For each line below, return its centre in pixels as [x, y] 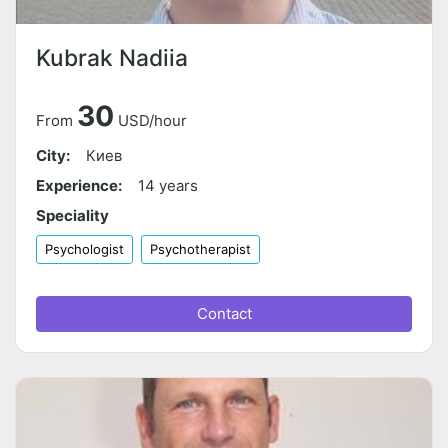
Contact [224, 314]
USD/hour [152, 121]
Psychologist [84, 249]
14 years [168, 186]
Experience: [79, 186]
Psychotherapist [200, 249]
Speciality [72, 216]
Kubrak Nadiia [112, 58]
